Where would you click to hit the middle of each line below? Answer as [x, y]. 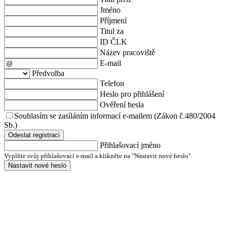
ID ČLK [113, 42]
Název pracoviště [127, 52]
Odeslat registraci [34, 135]
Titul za [112, 31]
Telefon [112, 83]
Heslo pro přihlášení [132, 94]
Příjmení [113, 20]
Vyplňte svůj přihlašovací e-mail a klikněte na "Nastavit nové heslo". [98, 156]
